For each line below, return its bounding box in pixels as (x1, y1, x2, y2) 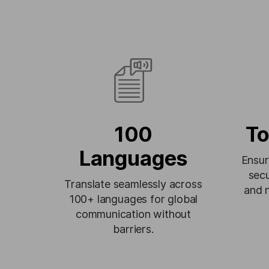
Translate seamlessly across (64, 178, 202, 190)
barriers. (113, 223, 154, 235)
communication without (75, 208, 192, 220)
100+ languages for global (68, 193, 198, 205)
